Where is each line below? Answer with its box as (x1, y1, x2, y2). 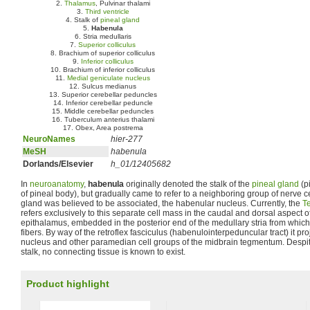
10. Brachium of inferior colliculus (51, 66, 156, 73)
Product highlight (26, 278, 109, 289)
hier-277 (111, 134, 143, 144)
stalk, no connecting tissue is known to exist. (21, 247, 185, 257)
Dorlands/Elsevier (23, 159, 93, 169)
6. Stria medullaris (75, 33, 131, 40)
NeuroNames (23, 134, 75, 144)
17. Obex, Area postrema (63, 124, 143, 131)
